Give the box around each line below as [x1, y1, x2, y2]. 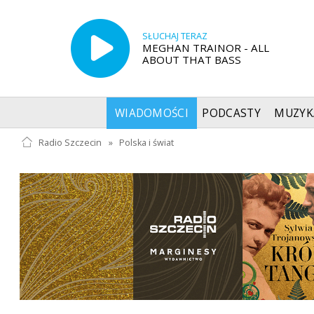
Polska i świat [119, 136, 175, 149]
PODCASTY [202, 105, 261, 121]
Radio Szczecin [38, 136, 102, 149]
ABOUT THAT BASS [142, 52, 241, 67]
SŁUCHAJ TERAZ [142, 29, 207, 42]
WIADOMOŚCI [114, 105, 189, 121]
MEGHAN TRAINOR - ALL [142, 40, 269, 55]
